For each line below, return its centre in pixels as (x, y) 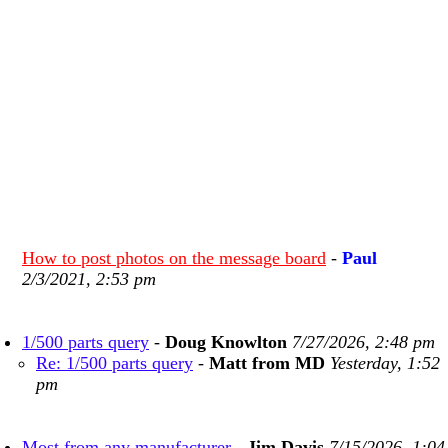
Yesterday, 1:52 (385, 363)
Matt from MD (267, 363)
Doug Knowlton (226, 342)
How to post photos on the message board (174, 258)
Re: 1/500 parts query (114, 363)
